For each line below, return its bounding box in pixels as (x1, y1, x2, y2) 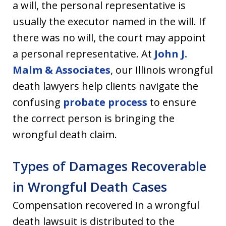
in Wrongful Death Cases (13, 178, 167, 196)
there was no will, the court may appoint (13, 31, 206, 45)
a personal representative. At (13, 47, 154, 61)
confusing (13, 95, 63, 109)
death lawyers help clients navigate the (13, 79, 198, 93)
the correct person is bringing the (13, 111, 175, 126)
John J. (154, 47, 187, 61)
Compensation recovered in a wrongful (13, 198, 199, 212)
